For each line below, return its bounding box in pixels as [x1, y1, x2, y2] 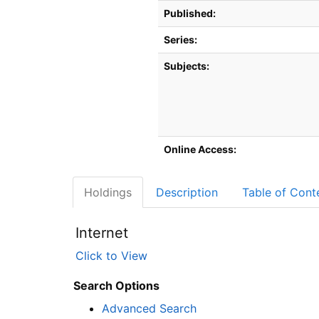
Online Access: [164, 143, 236, 155]
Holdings [84, 185, 132, 199]
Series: [164, 33, 197, 46]
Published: [164, 7, 216, 19]
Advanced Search [102, 301, 197, 315]
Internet [75, 224, 128, 241]
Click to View [75, 249, 147, 263]
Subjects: [164, 60, 209, 72]
